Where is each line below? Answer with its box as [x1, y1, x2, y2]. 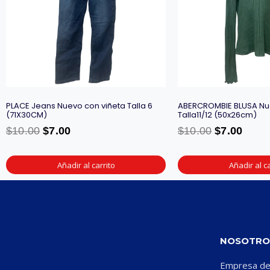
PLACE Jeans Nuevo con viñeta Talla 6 [6, 100, 152, 112]
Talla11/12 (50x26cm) [178, 109, 257, 121]
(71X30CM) [6, 109, 47, 121]
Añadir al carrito [57, 159, 115, 171]
